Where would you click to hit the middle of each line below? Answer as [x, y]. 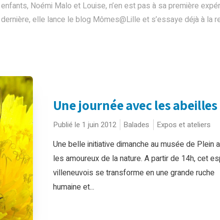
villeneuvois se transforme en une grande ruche [134, 173]
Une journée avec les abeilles [135, 105]
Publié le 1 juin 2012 [84, 125]
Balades [136, 125]
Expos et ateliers [183, 125]
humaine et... [73, 187]
